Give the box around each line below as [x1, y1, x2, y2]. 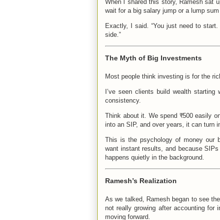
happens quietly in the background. [105, 153, 204, 161]
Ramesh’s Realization [105, 176, 177, 185]
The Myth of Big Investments [105, 54, 202, 62]
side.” [105, 31, 121, 39]
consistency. [105, 96, 141, 104]
